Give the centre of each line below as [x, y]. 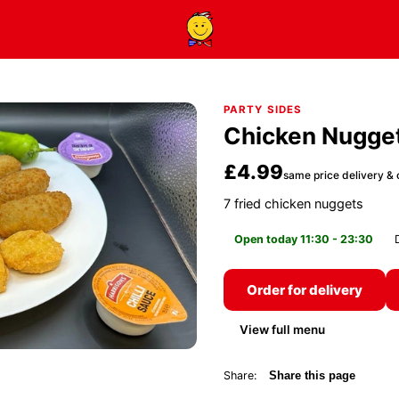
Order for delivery [304, 290]
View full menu [282, 330]
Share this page [312, 376]
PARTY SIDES [263, 110]
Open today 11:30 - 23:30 [303, 239]
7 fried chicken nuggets [293, 204]
